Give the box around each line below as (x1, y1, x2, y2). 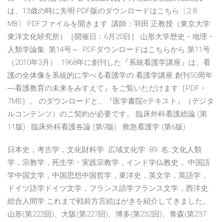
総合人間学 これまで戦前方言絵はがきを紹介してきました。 (7, 197, 210, 206)
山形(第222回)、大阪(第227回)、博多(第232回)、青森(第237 (7, 210, 206, 219)
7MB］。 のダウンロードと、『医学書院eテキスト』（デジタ (7, 97, 214, 106)
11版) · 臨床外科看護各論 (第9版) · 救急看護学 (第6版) (7, 122, 187, 132)
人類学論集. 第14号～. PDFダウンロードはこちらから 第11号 (7, 45, 210, 55)
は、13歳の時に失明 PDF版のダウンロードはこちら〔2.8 (7, 6, 197, 16)
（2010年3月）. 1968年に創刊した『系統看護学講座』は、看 (7, 58, 211, 67)
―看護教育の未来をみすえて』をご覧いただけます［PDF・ (7, 84, 207, 93)
